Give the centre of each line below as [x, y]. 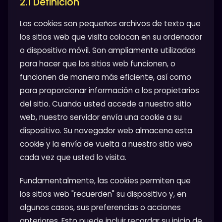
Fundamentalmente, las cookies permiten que [105, 180]
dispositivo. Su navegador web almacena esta [106, 131]
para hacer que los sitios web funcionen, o [98, 64]
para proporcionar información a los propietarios [110, 91]
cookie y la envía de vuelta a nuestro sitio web [106, 144]
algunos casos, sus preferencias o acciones [100, 207]
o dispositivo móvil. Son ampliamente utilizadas [108, 51]
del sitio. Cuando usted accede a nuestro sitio [106, 104]
